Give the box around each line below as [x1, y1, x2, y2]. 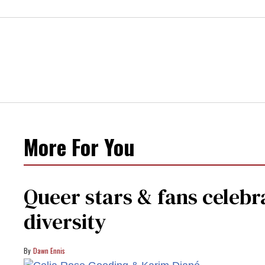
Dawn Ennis [33, 245, 65, 256]
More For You [24, 130, 135, 162]
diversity [24, 206, 106, 236]
